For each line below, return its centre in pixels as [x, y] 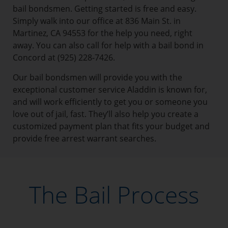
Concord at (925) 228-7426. [64, 58]
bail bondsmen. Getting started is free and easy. [105, 9]
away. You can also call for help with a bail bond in [108, 45]
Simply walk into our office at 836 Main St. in [97, 21]
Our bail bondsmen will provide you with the [97, 77]
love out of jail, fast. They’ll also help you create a [106, 114]
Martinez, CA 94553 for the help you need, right [103, 33]
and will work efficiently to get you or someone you [110, 102]
